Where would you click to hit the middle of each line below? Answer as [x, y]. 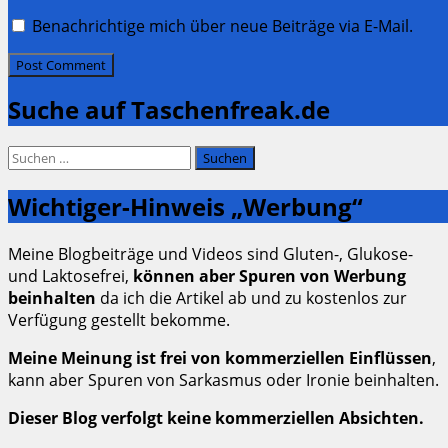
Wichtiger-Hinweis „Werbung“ [185, 206]
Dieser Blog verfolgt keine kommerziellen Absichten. [216, 417]
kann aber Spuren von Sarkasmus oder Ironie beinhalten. [223, 379]
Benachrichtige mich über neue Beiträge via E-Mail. [222, 26]
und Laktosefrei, [70, 275]
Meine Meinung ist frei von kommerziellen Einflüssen [220, 357]
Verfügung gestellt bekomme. [119, 319]
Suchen [35, 156]
